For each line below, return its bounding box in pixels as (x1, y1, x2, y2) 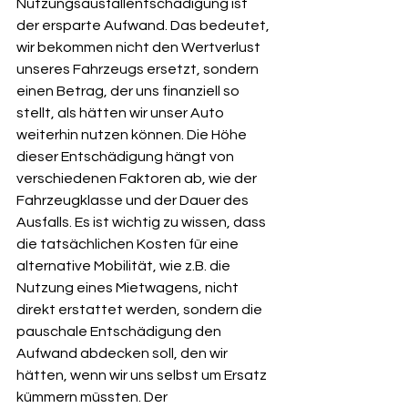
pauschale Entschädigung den (16, 324, 224, 339)
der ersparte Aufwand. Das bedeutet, (16, 18, 272, 33)
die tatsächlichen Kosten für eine (16, 237, 241, 251)
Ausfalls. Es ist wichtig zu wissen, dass (16, 215, 269, 229)
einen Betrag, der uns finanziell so (16, 84, 242, 98)
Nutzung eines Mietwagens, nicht (16, 280, 241, 295)
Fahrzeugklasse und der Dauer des (16, 193, 251, 208)
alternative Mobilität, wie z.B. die (16, 259, 233, 273)
